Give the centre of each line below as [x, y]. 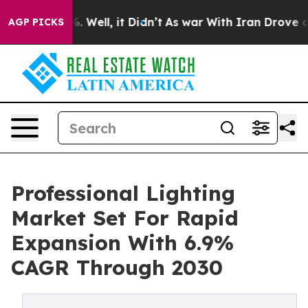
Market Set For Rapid [125, 218]
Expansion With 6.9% [122, 243]
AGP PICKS [36, 22]
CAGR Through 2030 [117, 267]
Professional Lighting [123, 193]
